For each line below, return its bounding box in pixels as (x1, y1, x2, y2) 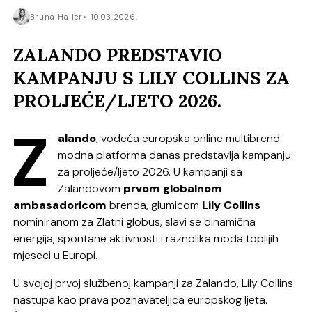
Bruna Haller (30, 12, 84, 22)
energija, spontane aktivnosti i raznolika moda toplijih (13, 231, 279, 246)
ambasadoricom (13, 197, 107, 212)
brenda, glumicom (107, 197, 203, 212)
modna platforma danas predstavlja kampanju (58, 147, 292, 162)
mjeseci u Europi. (13, 247, 98, 263)
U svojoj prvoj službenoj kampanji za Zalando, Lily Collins (13, 275, 294, 290)
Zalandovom (58, 180, 124, 196)
